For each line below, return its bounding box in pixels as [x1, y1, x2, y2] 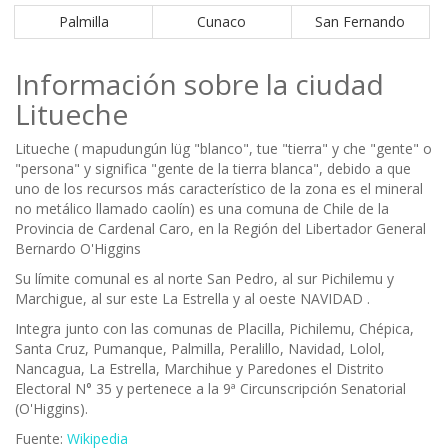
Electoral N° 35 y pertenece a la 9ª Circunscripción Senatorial [15, 379, 406, 399]
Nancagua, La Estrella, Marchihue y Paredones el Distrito [15, 359, 384, 379]
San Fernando [315, 12, 406, 32]
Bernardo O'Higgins [15, 239, 141, 259]
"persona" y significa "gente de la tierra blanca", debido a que [15, 159, 411, 179]
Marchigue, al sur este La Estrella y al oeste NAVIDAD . [15, 289, 370, 309]
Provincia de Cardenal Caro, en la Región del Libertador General [15, 219, 426, 239]
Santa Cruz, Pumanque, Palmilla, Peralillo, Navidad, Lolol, [15, 339, 385, 359]
